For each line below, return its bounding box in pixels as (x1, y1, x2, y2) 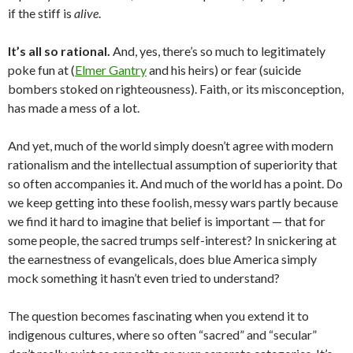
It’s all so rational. (8, 43, 110, 58)
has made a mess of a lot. (8, 100, 139, 115)
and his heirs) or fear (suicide (147, 62, 301, 77)
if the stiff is (8, 6, 74, 20)
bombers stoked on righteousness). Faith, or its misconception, (8, 81, 344, 96)
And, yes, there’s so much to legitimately (110, 43, 325, 58)
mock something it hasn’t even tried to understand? (8, 270, 280, 285)
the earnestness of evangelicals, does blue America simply (8, 251, 317, 266)
